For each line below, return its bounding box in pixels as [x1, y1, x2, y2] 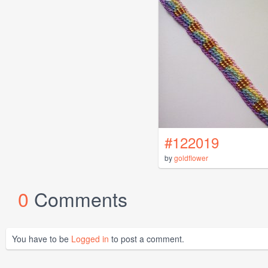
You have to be [12, 233, 71, 245]
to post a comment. [109, 233, 184, 245]
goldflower [174, 153, 208, 163]
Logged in [71, 233, 109, 245]
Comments [34, 185, 127, 213]
